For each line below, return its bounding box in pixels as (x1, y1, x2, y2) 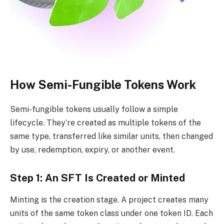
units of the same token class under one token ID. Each (10, 208, 213, 218)
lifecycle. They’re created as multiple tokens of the (10, 118, 201, 128)
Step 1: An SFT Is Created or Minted (10, 171, 185, 184)
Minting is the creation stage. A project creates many (10, 195, 208, 205)
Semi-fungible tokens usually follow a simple (10, 104, 178, 114)
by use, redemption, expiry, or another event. (10, 145, 175, 155)
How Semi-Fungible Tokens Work (10, 77, 196, 92)
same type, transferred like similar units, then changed (10, 131, 213, 141)
